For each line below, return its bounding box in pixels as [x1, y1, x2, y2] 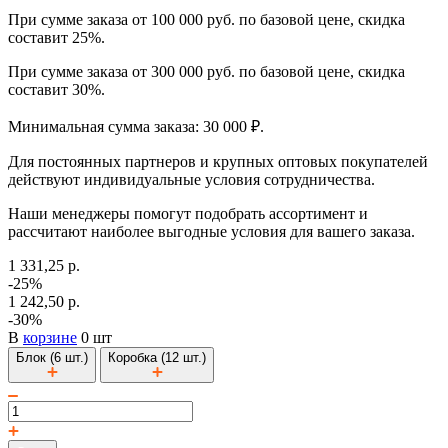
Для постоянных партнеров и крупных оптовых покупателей [8, 152, 428, 170]
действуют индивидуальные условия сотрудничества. [8, 170, 375, 188]
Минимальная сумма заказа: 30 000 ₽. [8, 117, 264, 135]
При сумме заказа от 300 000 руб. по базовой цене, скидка [8, 62, 405, 80]
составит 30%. [8, 80, 105, 98]
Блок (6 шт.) [16, 349, 88, 365]
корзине [23, 328, 77, 346]
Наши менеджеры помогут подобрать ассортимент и [8, 204, 368, 222]
